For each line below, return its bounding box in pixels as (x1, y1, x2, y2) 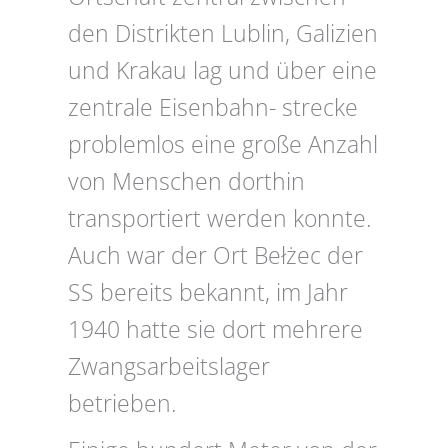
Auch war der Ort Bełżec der (68, 240, 363, 272)
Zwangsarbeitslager (68, 351, 270, 383)
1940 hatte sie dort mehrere (68, 314, 363, 346)
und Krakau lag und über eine (68, 55, 377, 87)
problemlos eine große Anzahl (68, 129, 378, 161)
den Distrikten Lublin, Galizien (68, 18, 378, 50)
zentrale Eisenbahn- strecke (68, 92, 358, 124)
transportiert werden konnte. (68, 203, 371, 235)
